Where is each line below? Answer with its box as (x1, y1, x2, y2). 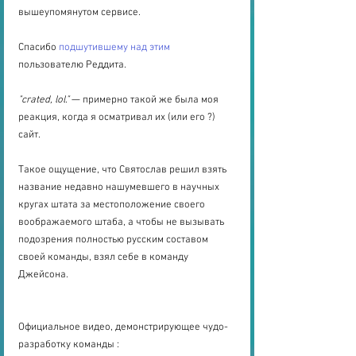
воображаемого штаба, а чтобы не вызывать (18, 216, 226, 230)
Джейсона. (18, 269, 68, 282)
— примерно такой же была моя (72, 94, 221, 107)
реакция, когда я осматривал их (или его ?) (18, 111, 218, 125)
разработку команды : (18, 339, 119, 352)
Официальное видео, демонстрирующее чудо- (18, 321, 228, 335)
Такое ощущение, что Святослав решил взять (18, 164, 229, 177)
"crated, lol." (18, 94, 72, 107)
